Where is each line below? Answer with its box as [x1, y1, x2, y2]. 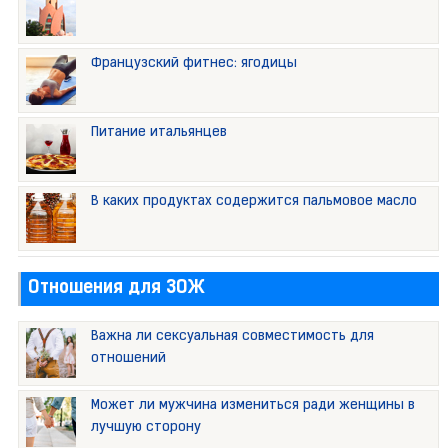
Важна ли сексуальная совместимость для [90, 328, 374, 344]
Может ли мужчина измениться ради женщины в [90, 397, 415, 413]
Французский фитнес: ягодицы [90, 55, 297, 71]
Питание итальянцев [90, 124, 227, 140]
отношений [90, 350, 166, 366]
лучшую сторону [90, 419, 201, 435]
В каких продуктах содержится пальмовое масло [90, 193, 417, 209]
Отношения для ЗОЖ [27, 278, 205, 298]
